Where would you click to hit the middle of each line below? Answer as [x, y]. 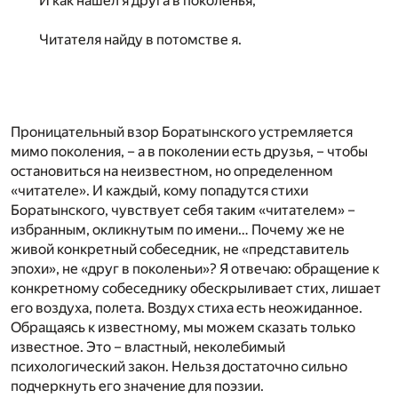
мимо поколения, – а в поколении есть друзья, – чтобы [189, 151]
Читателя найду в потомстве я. [140, 39]
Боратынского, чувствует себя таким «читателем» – [183, 210]
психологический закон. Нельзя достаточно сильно [179, 366]
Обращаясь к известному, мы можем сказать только [183, 327]
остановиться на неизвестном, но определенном [172, 171]
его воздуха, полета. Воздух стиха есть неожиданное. [187, 307]
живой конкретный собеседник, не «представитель [180, 249]
